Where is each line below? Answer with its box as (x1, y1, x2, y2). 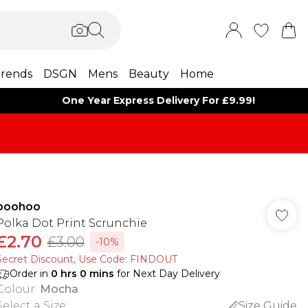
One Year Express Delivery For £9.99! (62, 94, 256, 107)
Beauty (128, 67, 169, 80)
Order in (9, 267, 51, 280)
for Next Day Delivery (113, 267, 220, 280)
